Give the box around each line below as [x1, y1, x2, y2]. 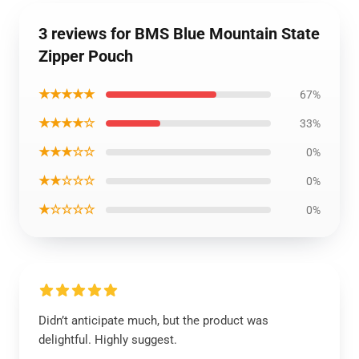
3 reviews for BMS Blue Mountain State [38, 24, 320, 43]
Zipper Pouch [38, 46, 133, 66]
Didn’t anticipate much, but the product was [38, 313, 268, 328]
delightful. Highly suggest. [38, 333, 177, 347]
